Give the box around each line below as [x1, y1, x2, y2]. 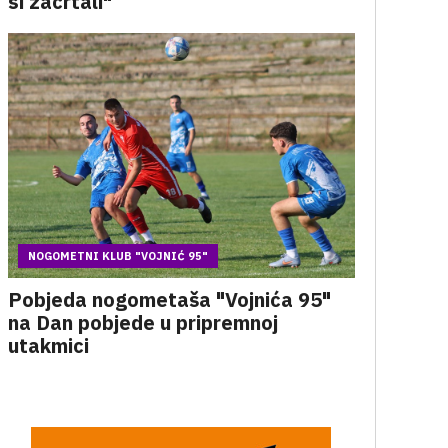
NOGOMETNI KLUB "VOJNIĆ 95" [27, 249, 208, 263]
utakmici [7, 332, 89, 359]
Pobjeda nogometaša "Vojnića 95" [7, 286, 331, 313]
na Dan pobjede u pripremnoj [7, 309, 278, 336]
